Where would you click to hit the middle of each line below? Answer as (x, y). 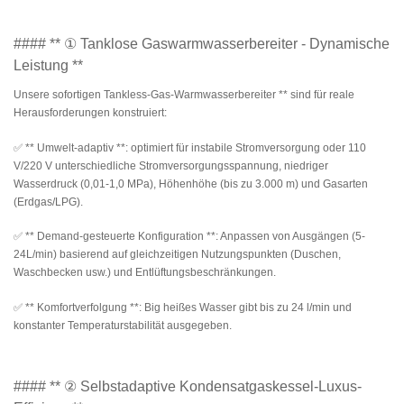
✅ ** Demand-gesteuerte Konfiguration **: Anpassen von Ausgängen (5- (189, 237)
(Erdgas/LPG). (51, 202)
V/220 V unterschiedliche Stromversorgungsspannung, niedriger (171, 165)
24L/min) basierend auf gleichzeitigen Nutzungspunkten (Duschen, (177, 255)
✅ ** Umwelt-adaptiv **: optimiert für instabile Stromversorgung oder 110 (190, 147)
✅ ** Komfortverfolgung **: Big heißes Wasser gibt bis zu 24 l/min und (183, 307)
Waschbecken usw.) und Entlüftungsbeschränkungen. (147, 273)
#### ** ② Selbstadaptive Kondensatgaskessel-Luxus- (188, 387)
